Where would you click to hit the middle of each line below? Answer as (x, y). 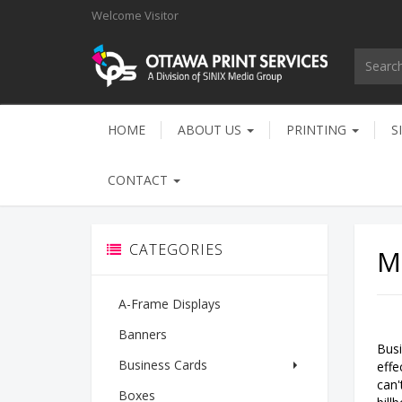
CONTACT (140, 179)
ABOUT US (211, 129)
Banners (143, 334)
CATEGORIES (176, 249)
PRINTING (318, 129)
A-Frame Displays (170, 303)
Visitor (162, 15)
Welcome (118, 15)
